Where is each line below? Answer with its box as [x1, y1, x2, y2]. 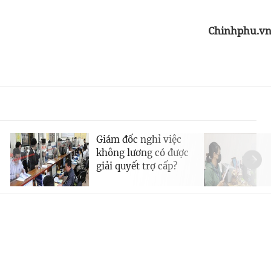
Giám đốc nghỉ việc [96, 134, 181, 146]
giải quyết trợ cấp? [96, 160, 177, 172]
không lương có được [96, 147, 189, 159]
